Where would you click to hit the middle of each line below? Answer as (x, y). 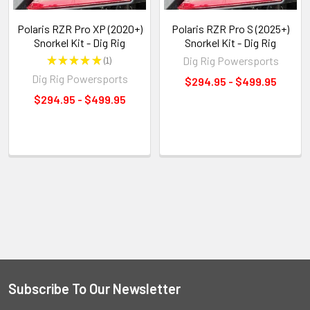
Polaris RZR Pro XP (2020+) (80, 28)
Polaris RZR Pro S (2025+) (230, 28)
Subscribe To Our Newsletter (94, 288)
